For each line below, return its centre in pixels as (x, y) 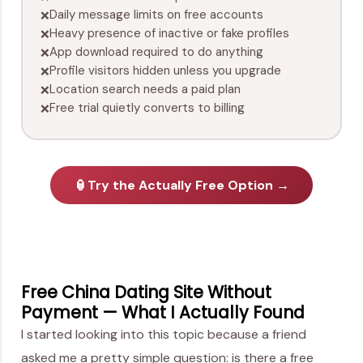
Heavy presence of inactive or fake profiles (170, 34)
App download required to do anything (157, 52)
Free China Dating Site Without (146, 292)
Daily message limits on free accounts (157, 15)
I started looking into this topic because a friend (164, 334)
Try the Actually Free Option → (188, 185)
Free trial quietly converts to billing (147, 108)
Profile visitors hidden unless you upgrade (166, 71)
